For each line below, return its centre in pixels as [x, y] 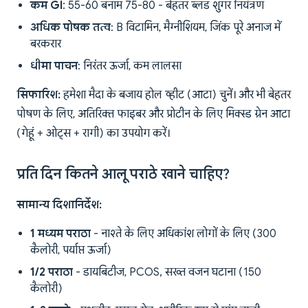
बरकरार [46, 44]
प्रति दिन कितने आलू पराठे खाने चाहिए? [123, 175]
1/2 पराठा [52, 273]
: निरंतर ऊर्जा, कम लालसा [130, 66]
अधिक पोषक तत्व [70, 28]
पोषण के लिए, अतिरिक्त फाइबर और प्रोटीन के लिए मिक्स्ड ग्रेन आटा [153, 114]
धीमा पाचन [54, 66]
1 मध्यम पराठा [60, 234]
